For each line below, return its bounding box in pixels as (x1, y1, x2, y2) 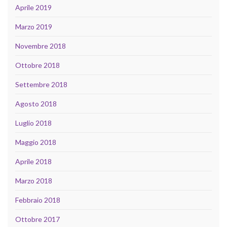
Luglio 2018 (15, 119, 52, 128)
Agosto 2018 (15, 99, 57, 108)
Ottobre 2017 (15, 215, 60, 224)
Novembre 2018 (15, 42, 66, 51)
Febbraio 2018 (15, 196, 60, 205)
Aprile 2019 (15, 3, 52, 12)
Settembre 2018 (15, 80, 67, 89)
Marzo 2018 (15, 176, 52, 185)
